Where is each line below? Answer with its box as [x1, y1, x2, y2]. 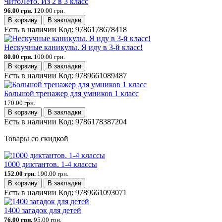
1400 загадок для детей [4, 206, 81, 215]
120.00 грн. [34, 6, 65, 14]
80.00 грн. [4, 53, 32, 60]
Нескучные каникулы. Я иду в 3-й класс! [4, 43, 143, 52]
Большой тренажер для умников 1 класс [4, 89, 139, 98]
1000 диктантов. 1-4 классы [4, 160, 97, 168]
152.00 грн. [4, 169, 36, 177]
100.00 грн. [34, 53, 65, 60]
